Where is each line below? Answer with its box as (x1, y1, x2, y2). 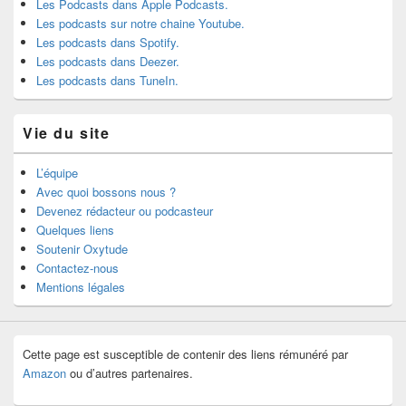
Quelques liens (36, 220, 114, 238)
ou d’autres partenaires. (66, 363, 193, 382)
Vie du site (23, 121, 111, 143)
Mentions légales (36, 277, 125, 295)
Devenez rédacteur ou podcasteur (36, 201, 213, 219)
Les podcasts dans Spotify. (36, 33, 179, 51)
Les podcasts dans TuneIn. (36, 71, 179, 89)
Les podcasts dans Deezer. (36, 52, 179, 70)
